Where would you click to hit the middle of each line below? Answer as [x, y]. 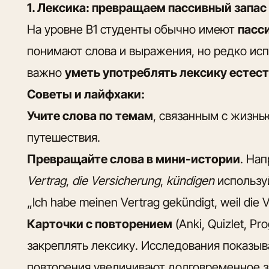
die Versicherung [116, 180]
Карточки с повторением [100, 224]
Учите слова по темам [90, 116]
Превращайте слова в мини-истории [134, 159]
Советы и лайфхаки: [86, 94]
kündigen [191, 180]
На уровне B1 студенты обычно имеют [133, 29]
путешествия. [64, 137]
